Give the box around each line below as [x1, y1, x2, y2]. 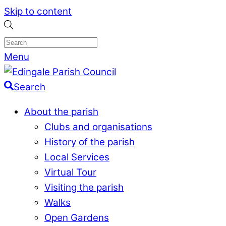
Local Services [44, 151, 109, 163]
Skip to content [4, 6, 72, 17]
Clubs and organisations [44, 121, 152, 133]
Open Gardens [44, 211, 109, 223]
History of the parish [44, 136, 135, 148]
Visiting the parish [44, 181, 124, 193]
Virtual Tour [44, 166, 96, 178]
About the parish [24, 105, 98, 118]
